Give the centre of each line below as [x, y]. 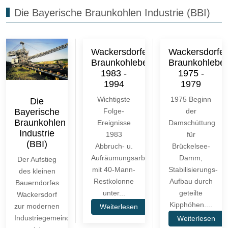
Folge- [114, 111]
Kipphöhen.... [191, 204]
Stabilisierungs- [193, 169]
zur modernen [37, 206]
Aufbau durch [191, 181]
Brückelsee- [191, 146]
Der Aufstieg [37, 159]
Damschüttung [192, 122]
